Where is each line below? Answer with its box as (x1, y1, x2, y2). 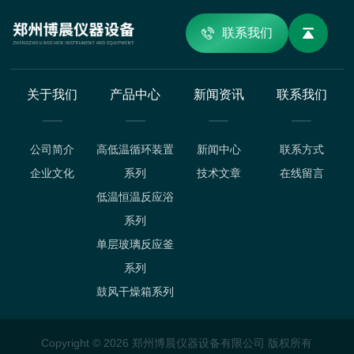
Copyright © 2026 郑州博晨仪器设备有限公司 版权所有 (41, 337, 313, 349)
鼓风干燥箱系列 (96, 285, 175, 298)
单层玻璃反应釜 (96, 238, 175, 250)
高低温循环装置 (96, 143, 175, 156)
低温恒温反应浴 (96, 190, 175, 203)
